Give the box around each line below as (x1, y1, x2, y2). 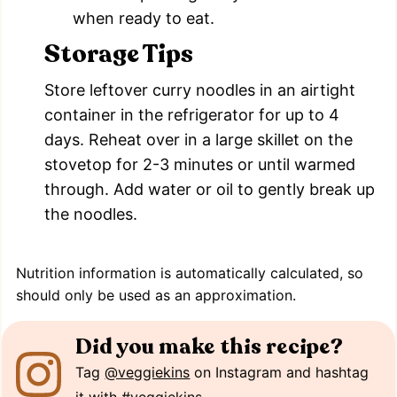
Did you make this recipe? (75, 331, 344, 362)
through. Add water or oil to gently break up (44, 179, 375, 198)
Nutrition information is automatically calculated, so (16, 263, 27, 282)
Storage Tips (44, 36, 193, 71)
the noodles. (44, 204, 137, 223)
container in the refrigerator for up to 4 (44, 105, 339, 124)
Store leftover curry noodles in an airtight (44, 80, 355, 99)
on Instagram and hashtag (190, 362, 370, 381)
